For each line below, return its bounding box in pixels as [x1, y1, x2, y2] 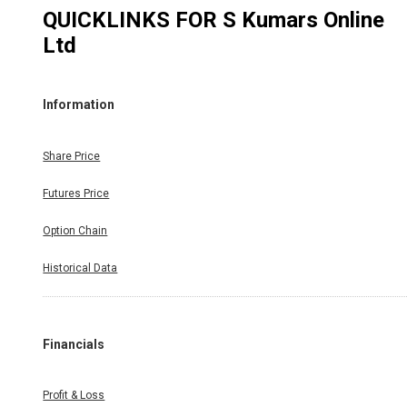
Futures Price [43, 186, 110, 200]
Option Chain [43, 223, 108, 237]
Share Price [43, 149, 101, 163]
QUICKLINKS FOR [43, 6, 223, 33]
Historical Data [43, 261, 118, 274]
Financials [43, 336, 105, 352]
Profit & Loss [43, 389, 105, 402]
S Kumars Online [223, 6, 385, 33]
